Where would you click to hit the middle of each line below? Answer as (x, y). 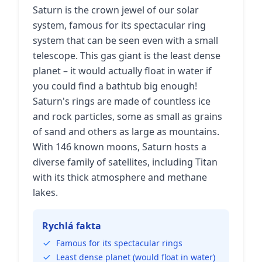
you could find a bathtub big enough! (115, 86)
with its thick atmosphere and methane (120, 177)
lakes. (45, 192)
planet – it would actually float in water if (122, 71)
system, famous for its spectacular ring (119, 25)
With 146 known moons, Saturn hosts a (120, 147)
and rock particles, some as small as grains (127, 116)
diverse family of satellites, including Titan (125, 162)
